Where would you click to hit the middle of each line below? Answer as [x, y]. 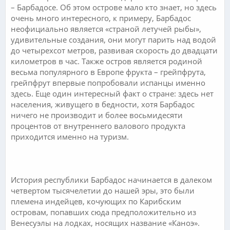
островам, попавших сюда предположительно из [103, 212]
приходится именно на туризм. [70, 136]
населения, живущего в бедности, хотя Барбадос [103, 104]
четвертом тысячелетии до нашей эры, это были [103, 190]
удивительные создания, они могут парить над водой [113, 39]
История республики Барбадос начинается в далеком [111, 179]
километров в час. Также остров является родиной [107, 61]
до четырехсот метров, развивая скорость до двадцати [114, 50]
